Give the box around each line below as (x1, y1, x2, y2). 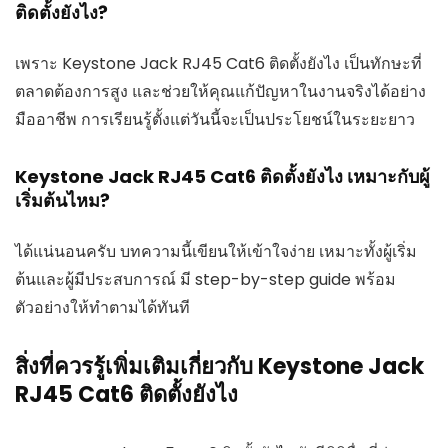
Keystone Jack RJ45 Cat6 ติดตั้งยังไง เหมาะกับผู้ (15, 163, 430, 189)
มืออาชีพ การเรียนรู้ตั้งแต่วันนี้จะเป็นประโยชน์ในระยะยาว (15, 107, 415, 131)
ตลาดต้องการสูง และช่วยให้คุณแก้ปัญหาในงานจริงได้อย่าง (15, 79, 426, 103)
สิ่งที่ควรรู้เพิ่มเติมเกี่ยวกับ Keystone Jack (15, 350, 424, 382)
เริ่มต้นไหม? (15, 187, 110, 213)
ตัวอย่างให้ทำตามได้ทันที (15, 295, 190, 319)
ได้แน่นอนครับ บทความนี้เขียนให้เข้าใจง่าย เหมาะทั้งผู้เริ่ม (15, 239, 417, 263)
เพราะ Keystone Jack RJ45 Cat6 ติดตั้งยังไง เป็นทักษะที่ (15, 51, 422, 75)
